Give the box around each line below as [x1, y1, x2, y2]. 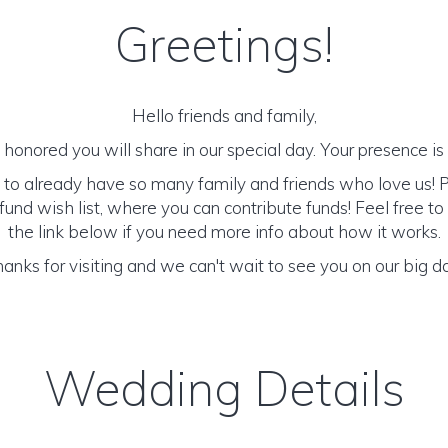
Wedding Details [43, 358, 405, 418]
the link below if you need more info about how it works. [7, 221, 441, 242]
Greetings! [114, 14, 334, 74]
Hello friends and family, [131, 105, 317, 126]
